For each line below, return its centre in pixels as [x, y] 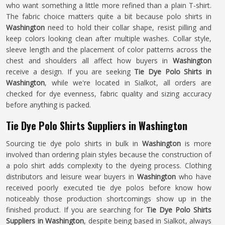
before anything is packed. [48, 105]
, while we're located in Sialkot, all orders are [128, 83]
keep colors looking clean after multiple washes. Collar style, [109, 38]
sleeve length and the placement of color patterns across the [109, 49]
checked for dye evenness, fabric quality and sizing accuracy [109, 94]
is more [198, 143]
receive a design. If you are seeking [70, 72]
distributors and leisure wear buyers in [72, 177]
